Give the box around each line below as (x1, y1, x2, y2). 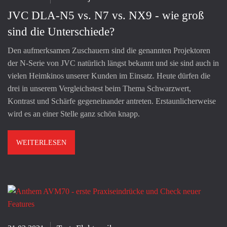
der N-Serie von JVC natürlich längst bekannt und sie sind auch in (8, 59, 219, 68)
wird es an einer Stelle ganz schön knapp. (8, 109, 140, 119)
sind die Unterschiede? (8, 25, 115, 39)
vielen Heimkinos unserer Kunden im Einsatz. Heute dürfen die (8, 71, 210, 81)
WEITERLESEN (16, 139, 66, 147)
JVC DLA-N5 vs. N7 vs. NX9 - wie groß (8, 9, 204, 22)
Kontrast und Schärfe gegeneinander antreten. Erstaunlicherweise (8, 97, 216, 106)
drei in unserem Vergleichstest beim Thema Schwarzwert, (8, 84, 191, 93)
